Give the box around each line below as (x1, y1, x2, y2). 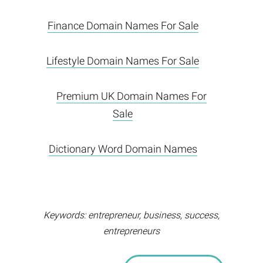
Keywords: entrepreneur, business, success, (43, 210, 220, 221)
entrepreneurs (103, 225, 160, 237)
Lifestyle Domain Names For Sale (46, 55, 199, 68)
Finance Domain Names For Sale (47, 19, 198, 32)
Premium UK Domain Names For (56, 90, 207, 103)
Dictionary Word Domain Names (48, 143, 197, 156)
